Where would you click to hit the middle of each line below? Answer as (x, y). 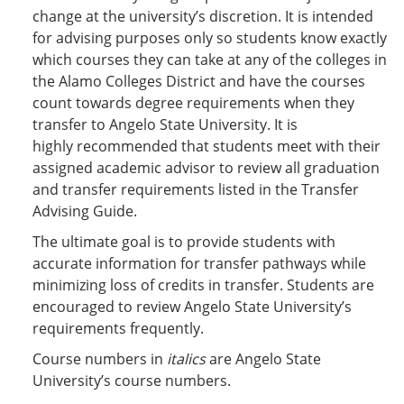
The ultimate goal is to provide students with (184, 242)
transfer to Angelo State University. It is (165, 124)
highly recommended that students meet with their (207, 146)
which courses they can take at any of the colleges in (210, 60)
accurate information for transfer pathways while (199, 263)
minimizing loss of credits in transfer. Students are (203, 285)
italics (186, 359)
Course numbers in (100, 359)
